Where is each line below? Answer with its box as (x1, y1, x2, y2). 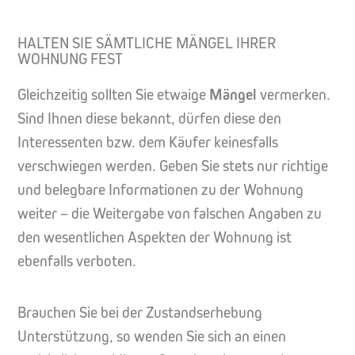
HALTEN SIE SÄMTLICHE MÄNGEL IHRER (17, 33, 276, 52)
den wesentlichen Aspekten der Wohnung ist (17, 227, 292, 246)
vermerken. (260, 85, 330, 104)
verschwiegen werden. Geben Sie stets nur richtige (17, 156, 328, 175)
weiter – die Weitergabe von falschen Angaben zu (17, 204, 322, 223)
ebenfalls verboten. (17, 251, 136, 270)
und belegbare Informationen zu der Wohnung (17, 180, 303, 199)
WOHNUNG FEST (17, 49, 123, 68)
